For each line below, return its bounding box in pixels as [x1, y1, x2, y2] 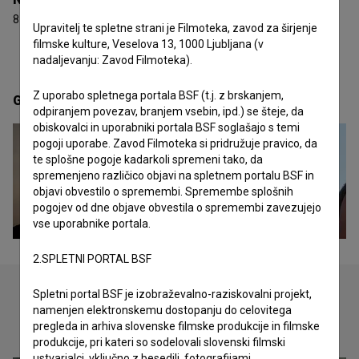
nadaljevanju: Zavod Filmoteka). [33, 54, 192, 67]
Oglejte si [138, 316, 221, 338]
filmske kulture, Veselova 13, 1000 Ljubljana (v [33, 38, 264, 50]
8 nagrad [13, 13, 60, 26]
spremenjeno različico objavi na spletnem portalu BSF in [33, 169, 314, 182]
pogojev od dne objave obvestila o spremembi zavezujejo [33, 201, 321, 214]
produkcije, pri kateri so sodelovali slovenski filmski [33, 336, 285, 349]
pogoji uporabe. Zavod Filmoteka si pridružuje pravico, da [33, 137, 317, 150]
